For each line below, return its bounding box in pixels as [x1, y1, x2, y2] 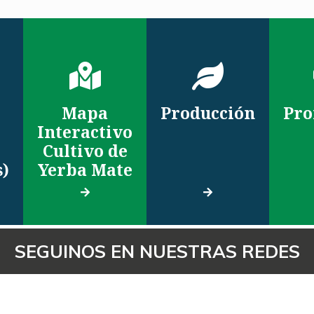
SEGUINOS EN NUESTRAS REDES [14, 240, 300, 262]
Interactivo [37, 120, 132, 143]
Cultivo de [42, 139, 128, 162]
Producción [161, 101, 255, 124]
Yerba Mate [37, 158, 132, 181]
